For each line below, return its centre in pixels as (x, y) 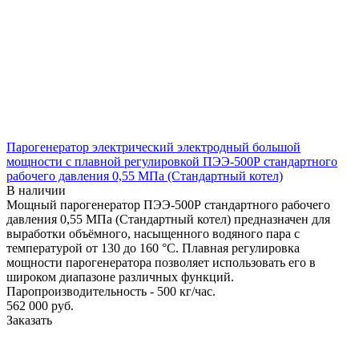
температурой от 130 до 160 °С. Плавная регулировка (153, 248)
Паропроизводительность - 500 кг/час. (111, 291)
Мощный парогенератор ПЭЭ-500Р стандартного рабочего (168, 204)
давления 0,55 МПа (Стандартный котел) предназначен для (168, 219)
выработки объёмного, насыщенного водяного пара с (153, 233)
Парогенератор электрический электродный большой (153, 147)
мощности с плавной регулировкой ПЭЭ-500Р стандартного (172, 161)
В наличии (36, 190)
